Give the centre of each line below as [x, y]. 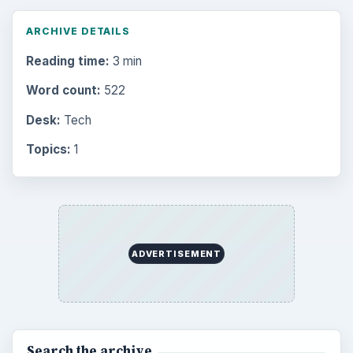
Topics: [48, 149]
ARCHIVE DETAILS [78, 31]
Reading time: [67, 61]
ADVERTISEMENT [176, 253]
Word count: [63, 91]
